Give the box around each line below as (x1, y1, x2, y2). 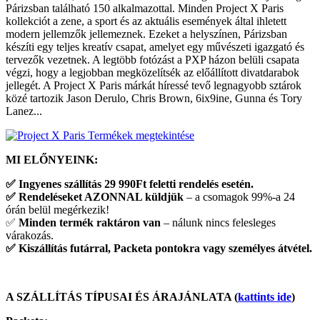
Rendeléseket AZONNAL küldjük (19, 191, 184, 204)
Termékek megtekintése (88, 129, 194, 142)
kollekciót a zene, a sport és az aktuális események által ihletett (6, 15, 286, 28)
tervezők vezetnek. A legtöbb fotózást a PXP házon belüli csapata (6, 54, 299, 66)
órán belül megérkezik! (6, 204, 109, 216)
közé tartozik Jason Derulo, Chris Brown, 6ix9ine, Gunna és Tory (6, 92, 302, 105)
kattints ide (238, 291, 291, 304)
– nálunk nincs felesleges (161, 216, 276, 229)
